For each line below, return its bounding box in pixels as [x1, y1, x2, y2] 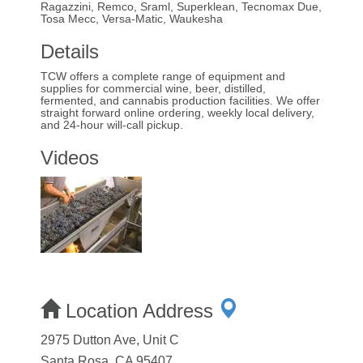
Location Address [60, 299, 219, 322]
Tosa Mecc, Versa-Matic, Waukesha [41, 11, 223, 25]
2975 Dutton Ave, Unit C [41, 332, 179, 347]
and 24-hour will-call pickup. [41, 117, 183, 131]
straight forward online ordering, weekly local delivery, [41, 105, 314, 119]
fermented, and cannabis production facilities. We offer [41, 93, 320, 107]
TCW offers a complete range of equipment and [41, 69, 285, 83]
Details [41, 40, 99, 62]
